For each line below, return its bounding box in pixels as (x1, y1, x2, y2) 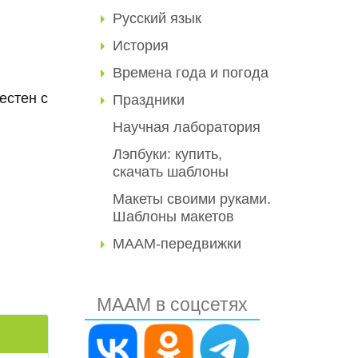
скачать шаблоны (113, 164, 229, 180)
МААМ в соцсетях (97, 294, 248, 315)
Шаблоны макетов (113, 209, 234, 225)
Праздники (113, 92, 185, 108)
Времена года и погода (113, 65, 268, 81)
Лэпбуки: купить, (113, 146, 222, 162)
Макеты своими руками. (113, 191, 271, 207)
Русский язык (113, 10, 201, 26)
